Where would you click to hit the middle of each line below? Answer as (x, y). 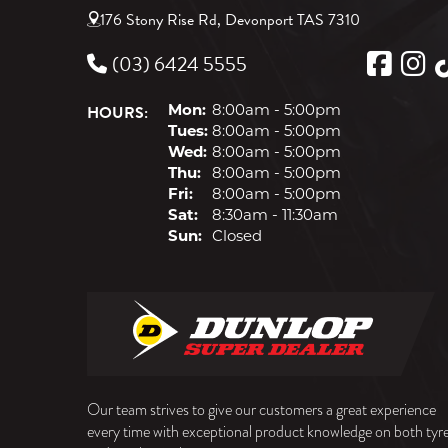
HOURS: (117, 113)
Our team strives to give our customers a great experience (261, 410)
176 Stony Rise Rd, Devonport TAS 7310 (230, 20)
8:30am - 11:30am (273, 217)
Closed (235, 238)
